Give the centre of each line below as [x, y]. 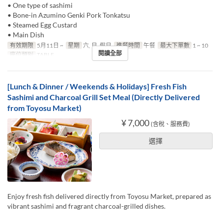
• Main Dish [26, 35]
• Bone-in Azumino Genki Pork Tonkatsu [69, 15]
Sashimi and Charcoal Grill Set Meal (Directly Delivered [104, 97]
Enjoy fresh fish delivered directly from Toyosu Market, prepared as [109, 196]
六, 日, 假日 [97, 46]
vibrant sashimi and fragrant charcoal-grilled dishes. [86, 206]
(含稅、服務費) [171, 124]
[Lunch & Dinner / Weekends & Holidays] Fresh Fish [97, 86]
